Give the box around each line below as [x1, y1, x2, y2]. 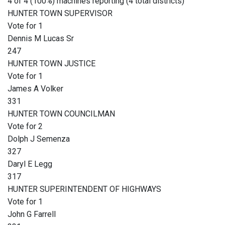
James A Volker [8, 84, 63, 94]
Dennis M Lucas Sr [8, 34, 74, 44]
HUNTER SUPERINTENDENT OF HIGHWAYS [8, 184, 161, 194]
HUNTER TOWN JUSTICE [8, 59, 95, 69]
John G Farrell [8, 209, 56, 219]
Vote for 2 [8, 122, 43, 132]
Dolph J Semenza [8, 134, 70, 144]
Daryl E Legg [8, 159, 52, 169]
